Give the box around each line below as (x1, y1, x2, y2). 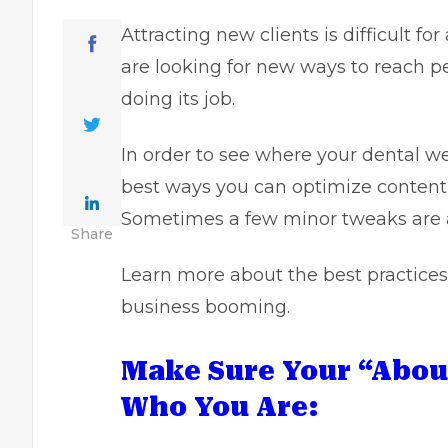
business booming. (121, 296, 290, 318)
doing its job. (121, 88, 235, 110)
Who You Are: (121, 392, 319, 422)
